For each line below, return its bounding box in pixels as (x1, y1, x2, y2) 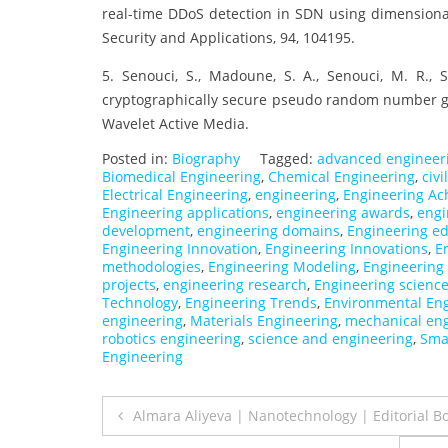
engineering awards (276, 203, 410, 223)
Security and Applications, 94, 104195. (102, 28, 355, 48)
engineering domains (197, 221, 340, 241)
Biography (172, 149, 240, 169)
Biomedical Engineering (102, 167, 261, 187)
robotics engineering (102, 329, 241, 349)
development (102, 221, 190, 241)
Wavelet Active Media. (102, 114, 249, 134)
